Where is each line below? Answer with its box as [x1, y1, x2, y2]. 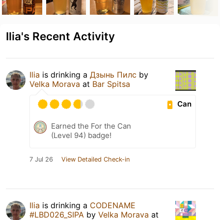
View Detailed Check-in [61, 155, 130, 163]
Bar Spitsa [92, 79, 130, 89]
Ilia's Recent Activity [6, 29, 115, 43]
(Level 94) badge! [51, 130, 111, 140]
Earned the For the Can [51, 121, 131, 131]
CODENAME [90, 200, 136, 210]
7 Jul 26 [29, 155, 53, 163]
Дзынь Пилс [90, 69, 137, 80]
